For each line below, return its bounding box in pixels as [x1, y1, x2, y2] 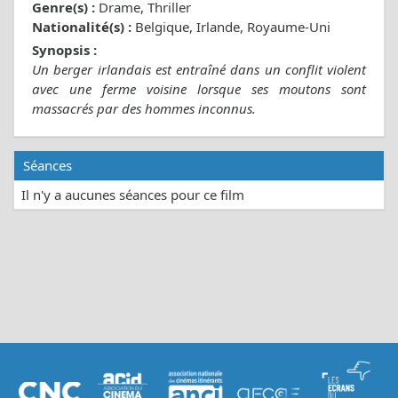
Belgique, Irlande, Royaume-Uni [131, 18, 330, 36]
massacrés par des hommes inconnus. [32, 99, 256, 118]
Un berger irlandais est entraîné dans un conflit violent [32, 60, 366, 79]
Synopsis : [32, 41, 97, 60]
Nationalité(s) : [32, 18, 131, 36]
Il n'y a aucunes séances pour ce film [21, 186, 244, 204]
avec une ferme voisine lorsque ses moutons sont [32, 80, 366, 99]
